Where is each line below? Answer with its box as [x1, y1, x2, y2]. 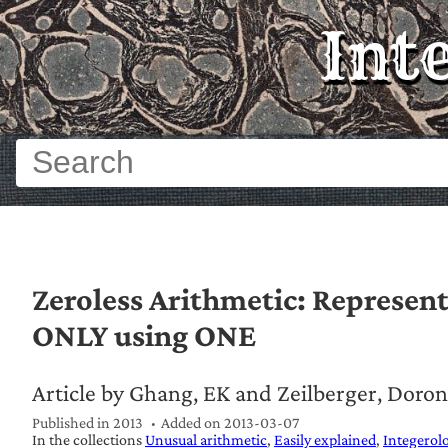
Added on [160, 414, 224, 432]
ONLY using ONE [32, 316, 256, 353]
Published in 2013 [32, 414, 143, 432]
